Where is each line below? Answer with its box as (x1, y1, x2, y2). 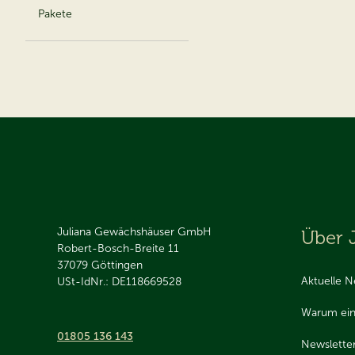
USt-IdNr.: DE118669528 (57, 275, 181, 288)
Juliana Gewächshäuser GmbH (57, 225, 212, 239)
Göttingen (91, 258, 143, 272)
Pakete (38, 6, 72, 21)
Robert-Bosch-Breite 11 (57, 242, 179, 255)
